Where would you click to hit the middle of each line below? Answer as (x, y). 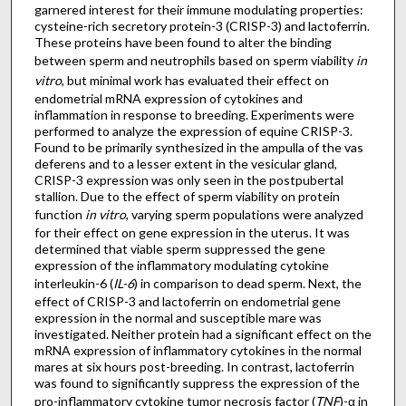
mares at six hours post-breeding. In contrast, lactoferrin (194, 367)
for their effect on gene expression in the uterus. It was (192, 233)
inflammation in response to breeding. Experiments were (194, 115)
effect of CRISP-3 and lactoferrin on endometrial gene (187, 302)
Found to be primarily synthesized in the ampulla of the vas (198, 148)
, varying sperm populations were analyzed (244, 215)
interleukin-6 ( (73, 284)
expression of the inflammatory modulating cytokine (181, 266)
